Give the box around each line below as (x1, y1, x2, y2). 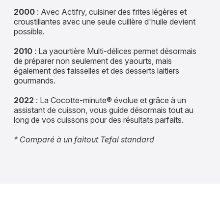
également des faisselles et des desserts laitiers (14, 66, 179, 76)
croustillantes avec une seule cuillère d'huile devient (14, 17, 195, 27)
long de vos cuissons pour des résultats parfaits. (14, 115, 184, 125)
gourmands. (14, 76, 55, 86)
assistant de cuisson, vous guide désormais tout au (14, 105, 193, 115)
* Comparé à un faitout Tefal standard (14, 135, 154, 145)
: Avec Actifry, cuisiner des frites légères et (35, 7, 187, 17)
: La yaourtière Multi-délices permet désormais (32, 46, 196, 56)
